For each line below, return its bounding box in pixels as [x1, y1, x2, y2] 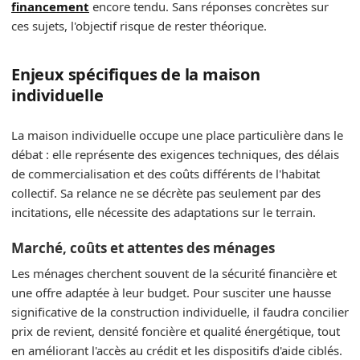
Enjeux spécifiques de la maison [11, 63, 260, 85]
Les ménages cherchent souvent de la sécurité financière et [11, 265, 337, 282]
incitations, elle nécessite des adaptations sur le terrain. [11, 203, 316, 220]
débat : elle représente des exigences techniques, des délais [11, 145, 339, 162]
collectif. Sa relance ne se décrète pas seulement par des [11, 184, 321, 201]
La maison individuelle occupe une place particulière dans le [11, 126, 343, 143]
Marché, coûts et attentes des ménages [11, 238, 275, 257]
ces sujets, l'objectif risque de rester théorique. [11, 17, 267, 34]
